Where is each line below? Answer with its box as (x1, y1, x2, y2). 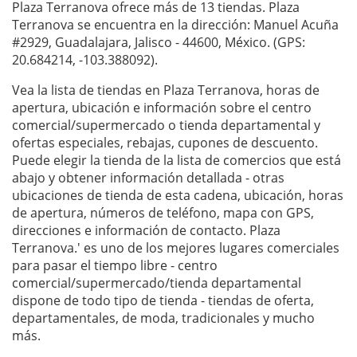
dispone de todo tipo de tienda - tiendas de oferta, (12, 292, 314, 310)
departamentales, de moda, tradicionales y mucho (12, 309, 315, 328)
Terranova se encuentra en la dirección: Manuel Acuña (12, 16, 339, 34)
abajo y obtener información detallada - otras (12, 169, 284, 187)
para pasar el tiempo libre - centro (12, 257, 218, 275)
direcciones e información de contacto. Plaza (12, 222, 280, 240)
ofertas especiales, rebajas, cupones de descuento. (12, 134, 318, 152)
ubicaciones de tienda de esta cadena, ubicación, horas (12, 186, 343, 205)
